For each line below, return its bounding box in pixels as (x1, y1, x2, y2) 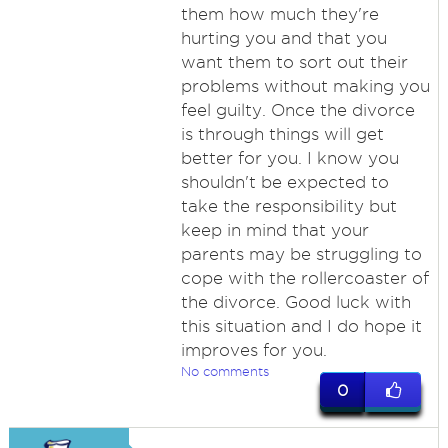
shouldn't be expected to (180, 173, 389, 191)
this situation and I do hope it (180, 317, 422, 335)
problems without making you (180, 77, 430, 95)
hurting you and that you (180, 29, 387, 47)
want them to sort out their (180, 53, 408, 71)
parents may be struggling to (180, 245, 422, 263)
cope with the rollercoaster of (180, 269, 429, 287)
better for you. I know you (180, 149, 399, 167)
